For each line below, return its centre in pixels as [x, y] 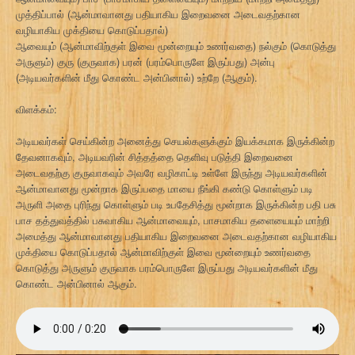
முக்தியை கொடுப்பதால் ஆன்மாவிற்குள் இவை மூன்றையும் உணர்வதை [163, 252]
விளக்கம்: [36, 109]
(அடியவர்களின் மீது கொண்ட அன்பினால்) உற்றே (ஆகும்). [137, 77]
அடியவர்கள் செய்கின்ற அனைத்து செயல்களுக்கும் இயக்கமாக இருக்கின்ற [175, 141]
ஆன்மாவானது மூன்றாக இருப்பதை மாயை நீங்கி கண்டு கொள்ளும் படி [164, 188]
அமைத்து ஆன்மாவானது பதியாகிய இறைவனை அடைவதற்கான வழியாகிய [176, 236]
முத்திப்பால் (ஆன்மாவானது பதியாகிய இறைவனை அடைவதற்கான [158, 14]
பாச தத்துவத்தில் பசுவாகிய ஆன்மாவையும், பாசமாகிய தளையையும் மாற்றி [173, 220]
